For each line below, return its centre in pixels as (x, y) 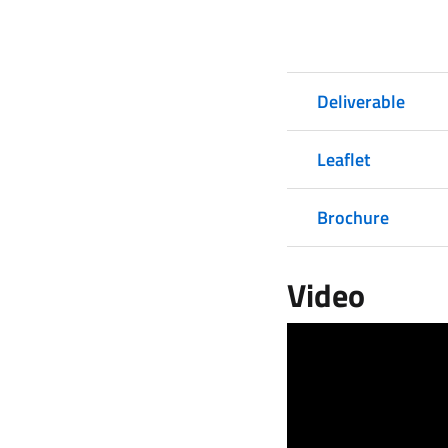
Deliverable (361, 101)
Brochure (353, 217)
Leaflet (344, 159)
